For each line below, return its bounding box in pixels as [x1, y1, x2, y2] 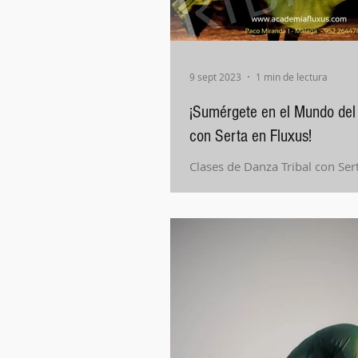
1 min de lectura [256, 70, 328, 83]
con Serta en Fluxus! [189, 126, 312, 146]
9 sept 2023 [189, 70, 241, 83]
